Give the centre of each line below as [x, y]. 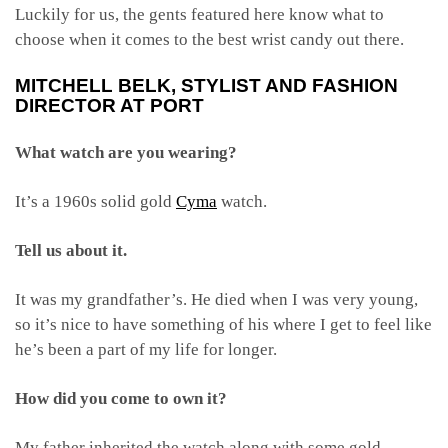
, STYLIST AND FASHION [284, 85]
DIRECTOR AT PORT [109, 105]
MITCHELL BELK [93, 85]
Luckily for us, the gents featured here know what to [199, 14]
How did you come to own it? [121, 398]
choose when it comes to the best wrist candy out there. [209, 39]
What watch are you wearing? [126, 152]
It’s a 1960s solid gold [95, 201]
